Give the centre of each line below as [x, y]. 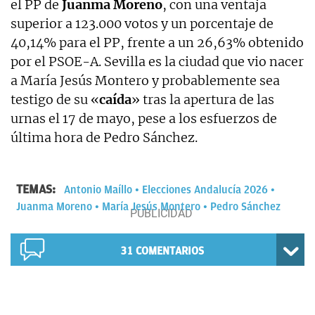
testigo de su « [55, 99]
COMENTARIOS [170, 251]
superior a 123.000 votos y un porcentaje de [142, 23]
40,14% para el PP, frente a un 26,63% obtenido [157, 42]
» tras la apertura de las [203, 99]
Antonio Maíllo [98, 189]
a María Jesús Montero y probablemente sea [145, 80]
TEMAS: [37, 189]
